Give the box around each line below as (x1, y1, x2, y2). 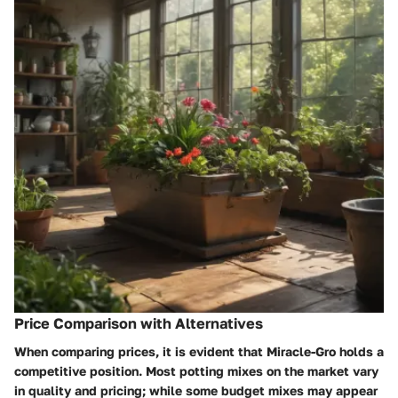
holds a (336, 344, 384, 360)
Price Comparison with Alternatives (14, 314, 263, 333)
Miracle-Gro (267, 344, 336, 360)
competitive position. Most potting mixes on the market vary (14, 363, 378, 379)
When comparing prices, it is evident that (14, 344, 267, 360)
